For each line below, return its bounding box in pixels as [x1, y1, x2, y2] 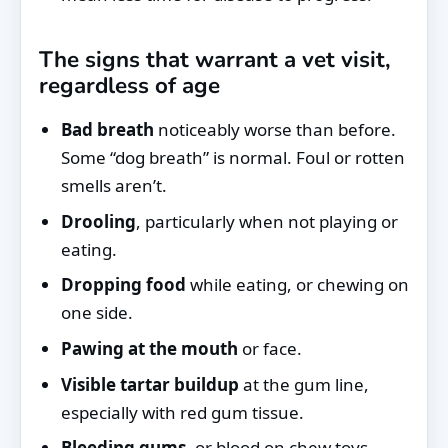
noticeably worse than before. [154, 118, 396, 142]
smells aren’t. [61, 174, 167, 198]
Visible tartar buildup [61, 372, 239, 396]
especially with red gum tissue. [61, 400, 304, 424]
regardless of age [39, 70, 220, 102]
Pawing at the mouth [61, 337, 238, 360]
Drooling [61, 209, 136, 233]
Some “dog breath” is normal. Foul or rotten [61, 146, 405, 170]
